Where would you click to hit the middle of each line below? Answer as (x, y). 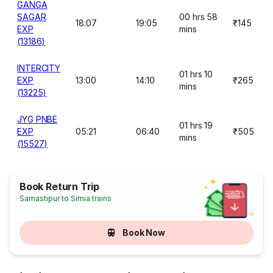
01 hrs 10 (196, 74)
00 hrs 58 (199, 17)
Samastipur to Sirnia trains (66, 198)
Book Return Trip (60, 186)
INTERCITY (39, 68)
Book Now (144, 232)
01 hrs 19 (196, 125)
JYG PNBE (37, 119)
